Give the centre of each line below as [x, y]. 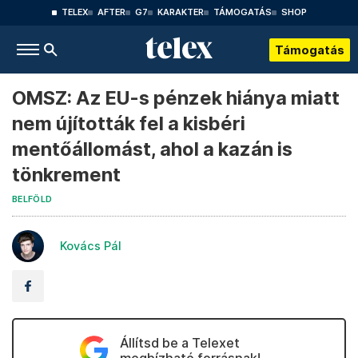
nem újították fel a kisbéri [129, 123]
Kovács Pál [91, 246]
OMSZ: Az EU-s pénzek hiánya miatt [176, 98]
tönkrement [66, 175]
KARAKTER [180, 12]
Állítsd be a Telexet [179, 343]
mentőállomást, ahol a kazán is [152, 149]
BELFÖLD [32, 199]
